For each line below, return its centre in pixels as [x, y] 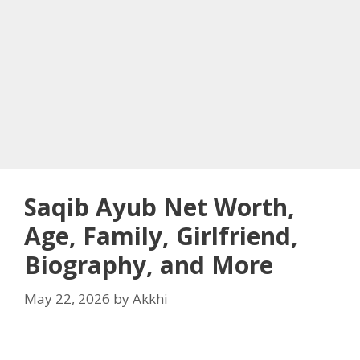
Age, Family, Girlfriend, [161, 236]
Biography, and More [149, 265]
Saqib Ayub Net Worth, [160, 207]
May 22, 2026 [67, 298]
